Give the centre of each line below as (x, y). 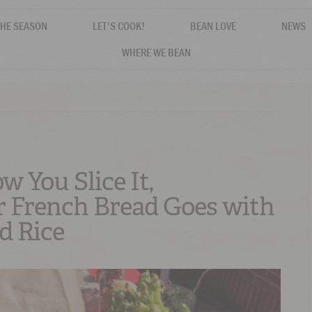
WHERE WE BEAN (156, 52)
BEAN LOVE (213, 26)
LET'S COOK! (119, 26)
